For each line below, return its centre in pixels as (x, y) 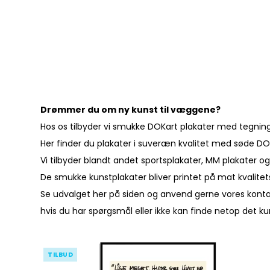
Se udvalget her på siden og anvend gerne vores (144, 194)
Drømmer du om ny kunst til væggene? (131, 109)
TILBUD (61, 254)
